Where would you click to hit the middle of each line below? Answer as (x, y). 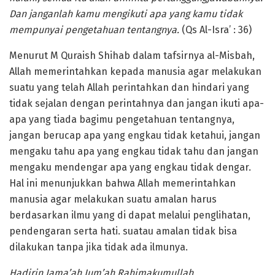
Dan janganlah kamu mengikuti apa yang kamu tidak (126, 14)
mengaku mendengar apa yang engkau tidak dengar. (130, 168)
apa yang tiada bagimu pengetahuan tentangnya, (122, 120)
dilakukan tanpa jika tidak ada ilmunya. (99, 247)
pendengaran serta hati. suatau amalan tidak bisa (123, 231)
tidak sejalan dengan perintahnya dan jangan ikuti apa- (137, 104)
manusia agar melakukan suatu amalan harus (113, 199)
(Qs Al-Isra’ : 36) (217, 30)
